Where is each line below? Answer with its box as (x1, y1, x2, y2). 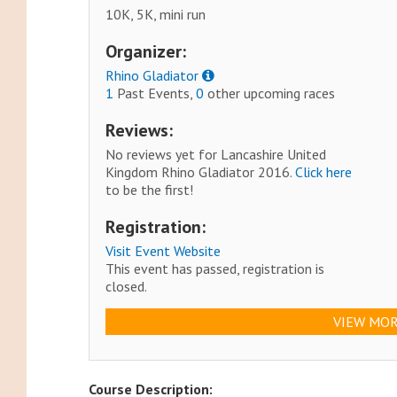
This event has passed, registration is (105, 260, 325, 278)
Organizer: (105, 40, 187, 64)
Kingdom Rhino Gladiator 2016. (105, 163, 296, 182)
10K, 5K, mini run (105, 5, 206, 24)
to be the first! (105, 181, 194, 199)
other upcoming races (204, 84, 336, 103)
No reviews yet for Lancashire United (105, 145, 327, 164)
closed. (105, 277, 148, 296)
